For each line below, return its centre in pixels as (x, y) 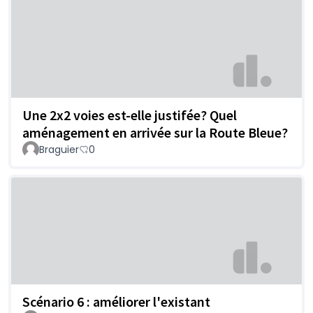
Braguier (59, 149)
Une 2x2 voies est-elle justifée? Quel (130, 115)
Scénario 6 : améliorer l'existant (116, 302)
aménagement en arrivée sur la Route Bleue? (155, 132)
